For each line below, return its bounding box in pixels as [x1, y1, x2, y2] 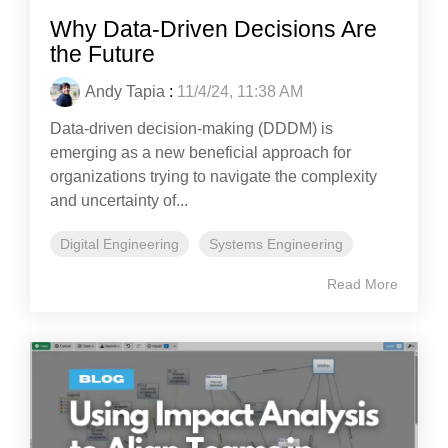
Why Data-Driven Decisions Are [50, 15, 377, 42]
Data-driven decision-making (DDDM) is [50, 119, 333, 137]
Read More [327, 275, 398, 292]
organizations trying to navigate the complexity [50, 167, 377, 185]
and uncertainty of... [50, 191, 188, 209]
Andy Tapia [85, 82, 165, 100]
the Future [50, 40, 155, 67]
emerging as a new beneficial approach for [50, 143, 351, 161]
